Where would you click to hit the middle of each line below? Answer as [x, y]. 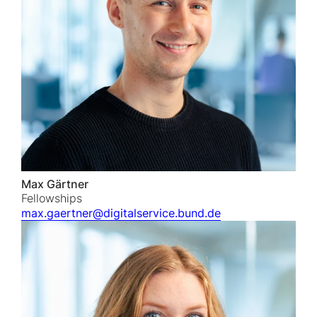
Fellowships [52, 198]
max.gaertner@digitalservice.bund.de [121, 213]
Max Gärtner [55, 184]
